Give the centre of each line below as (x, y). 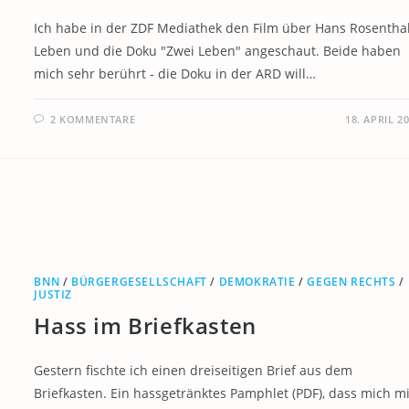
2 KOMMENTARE (93, 119)
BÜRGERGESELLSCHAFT (139, 281)
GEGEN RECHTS (351, 281)
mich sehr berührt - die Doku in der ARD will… (175, 73)
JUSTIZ (53, 294)
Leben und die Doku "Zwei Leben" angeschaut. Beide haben (218, 50)
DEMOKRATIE (257, 281)
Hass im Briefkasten (145, 325)
